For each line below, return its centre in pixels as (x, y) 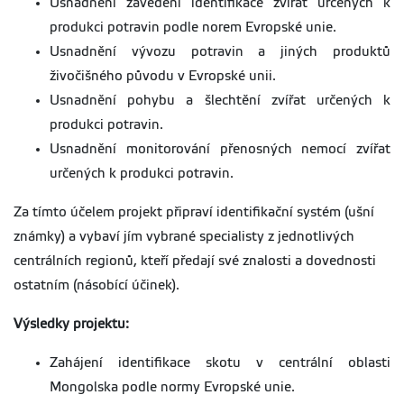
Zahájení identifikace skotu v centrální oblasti (220, 363)
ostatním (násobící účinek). (96, 285)
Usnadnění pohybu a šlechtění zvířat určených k (220, 101)
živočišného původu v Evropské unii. (163, 76)
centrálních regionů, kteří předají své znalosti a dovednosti (195, 261)
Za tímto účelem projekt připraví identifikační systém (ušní (194, 212)
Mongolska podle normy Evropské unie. (172, 387)
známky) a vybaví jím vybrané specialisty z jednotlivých (184, 237)
